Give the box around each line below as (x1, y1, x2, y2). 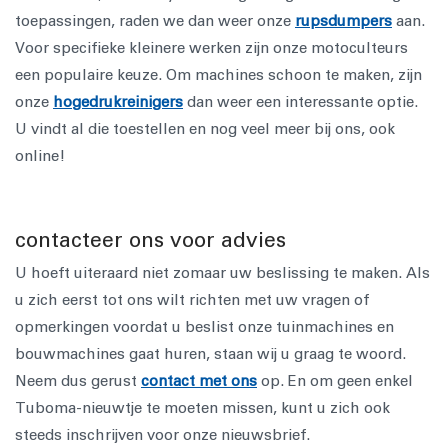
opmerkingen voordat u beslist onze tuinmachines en (15, 319, 394, 335)
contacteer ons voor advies (15, 229, 286, 251)
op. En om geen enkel (257, 373, 413, 389)
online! (15, 148, 65, 164)
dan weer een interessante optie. (183, 94, 418, 110)
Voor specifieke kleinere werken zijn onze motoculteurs (15, 40, 408, 56)
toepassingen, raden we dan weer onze (15, 13, 295, 29)
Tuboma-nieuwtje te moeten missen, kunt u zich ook (15, 400, 390, 416)
